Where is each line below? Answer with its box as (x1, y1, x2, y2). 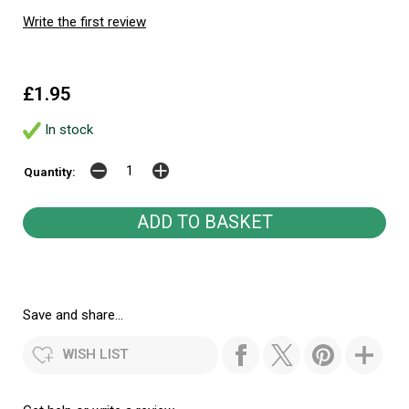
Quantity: (24, 164, 76, 180)
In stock (41, 121, 93, 139)
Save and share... (23, 307, 123, 324)
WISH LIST (63, 346, 129, 363)
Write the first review (23, 14, 146, 31)
